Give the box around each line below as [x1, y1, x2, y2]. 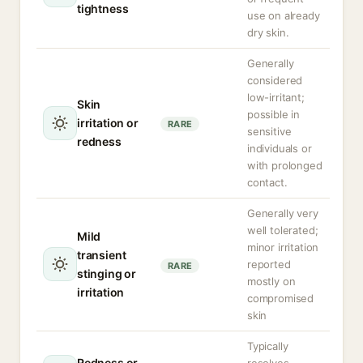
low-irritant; [247, 91, 305, 104]
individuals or [247, 142, 312, 155]
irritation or [77, 116, 139, 130]
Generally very [247, 207, 318, 220]
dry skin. [247, 26, 289, 39]
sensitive [247, 125, 292, 138]
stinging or [77, 267, 137, 280]
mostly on [247, 275, 296, 288]
